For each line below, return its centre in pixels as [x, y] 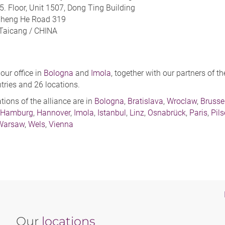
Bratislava [145, 101]
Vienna [61, 125]
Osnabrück [167, 113]
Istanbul [112, 113]
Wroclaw [182, 101]
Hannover [53, 113]
